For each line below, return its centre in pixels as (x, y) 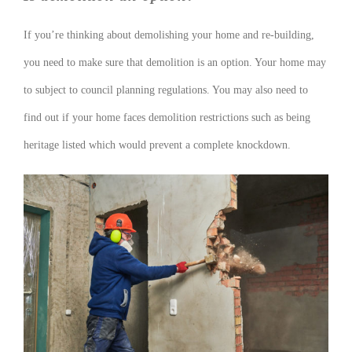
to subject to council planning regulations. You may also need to (166, 90)
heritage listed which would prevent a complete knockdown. (157, 145)
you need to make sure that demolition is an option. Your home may (175, 63)
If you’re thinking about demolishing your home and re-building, (169, 35)
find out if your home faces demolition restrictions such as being (167, 118)
